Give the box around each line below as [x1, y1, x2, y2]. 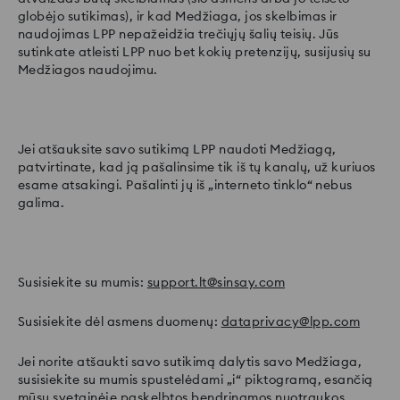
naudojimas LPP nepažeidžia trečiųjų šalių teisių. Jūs [18, 26, 339, 43]
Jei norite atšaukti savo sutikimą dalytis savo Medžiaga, [18, 353, 362, 370]
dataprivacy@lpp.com [221, 313, 360, 330]
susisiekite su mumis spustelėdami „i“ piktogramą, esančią [18, 371, 373, 387]
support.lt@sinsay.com [146, 273, 286, 290]
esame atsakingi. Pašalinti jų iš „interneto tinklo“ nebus [18, 177, 353, 194]
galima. [18, 195, 65, 212]
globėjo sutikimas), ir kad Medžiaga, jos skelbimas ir [18, 8, 337, 25]
